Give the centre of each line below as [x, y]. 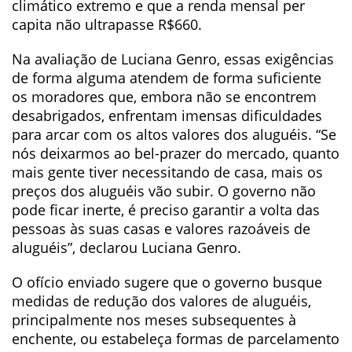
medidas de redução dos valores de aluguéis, [161, 301]
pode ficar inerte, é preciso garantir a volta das [166, 210]
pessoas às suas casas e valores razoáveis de [161, 229]
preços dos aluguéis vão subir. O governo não [164, 191]
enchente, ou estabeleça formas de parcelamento [176, 339]
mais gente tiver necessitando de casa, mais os [167, 172]
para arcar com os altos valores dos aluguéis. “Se [174, 134]
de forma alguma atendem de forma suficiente [167, 78]
